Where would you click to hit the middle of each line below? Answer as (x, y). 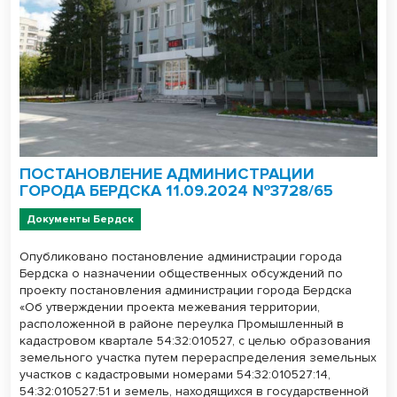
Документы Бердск (80, 219)
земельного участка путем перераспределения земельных (198, 357)
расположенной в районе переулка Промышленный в (182, 323)
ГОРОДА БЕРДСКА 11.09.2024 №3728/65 (176, 190)
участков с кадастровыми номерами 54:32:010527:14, (175, 374)
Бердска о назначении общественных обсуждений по (181, 273)
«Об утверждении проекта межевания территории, (170, 307)
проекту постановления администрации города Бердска (186, 290)
